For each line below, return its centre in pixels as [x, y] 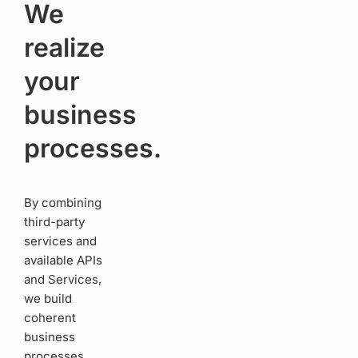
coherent [50, 318]
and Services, [63, 280]
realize [64, 48]
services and [60, 241]
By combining [63, 203]
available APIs [63, 261]
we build [48, 299]
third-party [54, 222]
